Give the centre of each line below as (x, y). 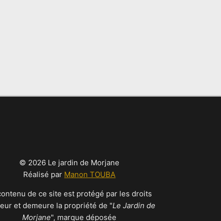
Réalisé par (44, 175)
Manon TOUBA (90, 175)
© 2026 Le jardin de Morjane (70, 163)
